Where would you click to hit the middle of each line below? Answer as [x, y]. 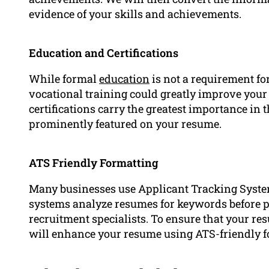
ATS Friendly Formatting [94, 162]
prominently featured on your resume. [125, 123]
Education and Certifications [104, 53]
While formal [64, 78]
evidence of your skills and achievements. [135, 14]
